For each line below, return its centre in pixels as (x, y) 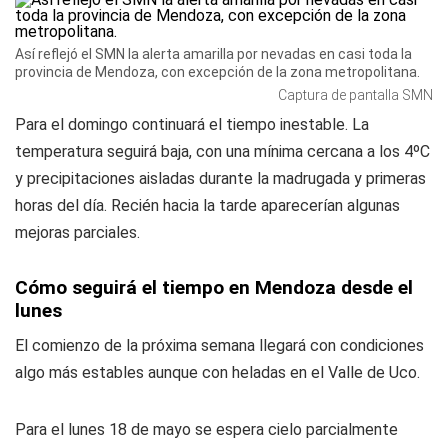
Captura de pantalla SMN (355, 95)
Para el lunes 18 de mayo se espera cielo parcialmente (206, 429)
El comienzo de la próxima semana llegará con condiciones (219, 345)
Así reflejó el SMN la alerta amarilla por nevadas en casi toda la (213, 54)
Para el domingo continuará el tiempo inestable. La (192, 124)
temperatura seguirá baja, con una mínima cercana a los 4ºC (222, 151)
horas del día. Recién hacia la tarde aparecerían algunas (207, 205)
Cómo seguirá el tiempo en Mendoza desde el (214, 287)
